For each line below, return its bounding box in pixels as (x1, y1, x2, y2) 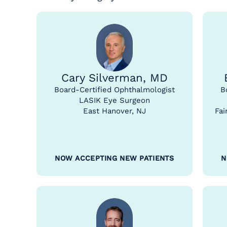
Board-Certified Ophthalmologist (54, 85, 175, 94)
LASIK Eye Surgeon (79, 96, 150, 105)
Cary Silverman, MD (61, 71, 168, 84)
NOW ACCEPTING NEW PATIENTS (55, 154, 174, 162)
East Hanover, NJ (83, 106, 146, 116)
